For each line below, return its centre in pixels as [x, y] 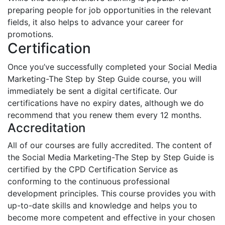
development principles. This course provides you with [111, 193]
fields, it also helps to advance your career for [95, 22]
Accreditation [46, 128]
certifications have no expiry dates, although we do [106, 103]
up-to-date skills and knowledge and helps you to [102, 205]
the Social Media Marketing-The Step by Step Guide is [111, 157]
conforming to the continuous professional [89, 181]
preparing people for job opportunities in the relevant [109, 10]
